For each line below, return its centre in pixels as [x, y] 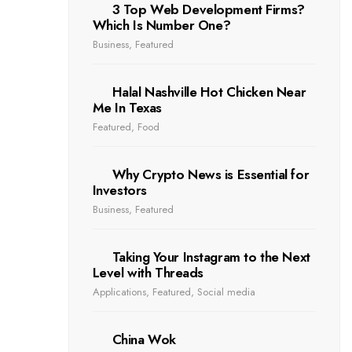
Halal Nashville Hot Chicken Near [209, 92]
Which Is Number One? [161, 26]
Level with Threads [148, 273]
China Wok [144, 340]
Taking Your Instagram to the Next [211, 257]
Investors [119, 191]
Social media [226, 292]
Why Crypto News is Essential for [211, 175]
